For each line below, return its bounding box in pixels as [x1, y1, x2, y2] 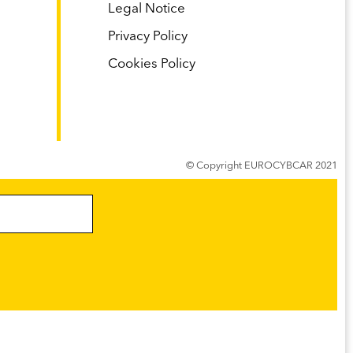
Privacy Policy [108, 30, 188, 44]
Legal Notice [108, 2, 185, 17]
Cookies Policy [108, 58, 195, 72]
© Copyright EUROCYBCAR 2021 [186, 161, 337, 172]
